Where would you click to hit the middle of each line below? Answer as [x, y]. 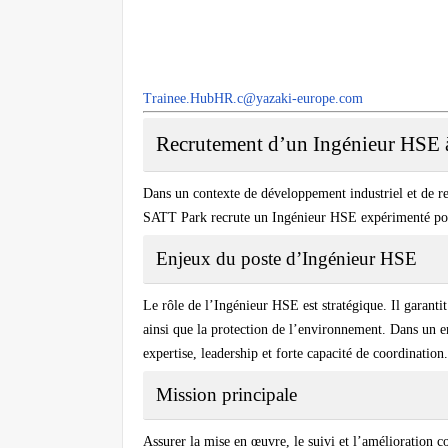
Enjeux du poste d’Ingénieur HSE [286, 259]
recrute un [239, 218]
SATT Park [175, 218]
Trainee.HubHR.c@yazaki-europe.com [253, 99]
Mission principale [226, 395]
